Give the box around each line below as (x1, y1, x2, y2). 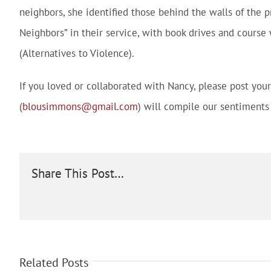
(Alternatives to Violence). (19, 47, 134, 60)
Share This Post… (31, 165, 124, 181)
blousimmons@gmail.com (22, 100, 138, 113)
